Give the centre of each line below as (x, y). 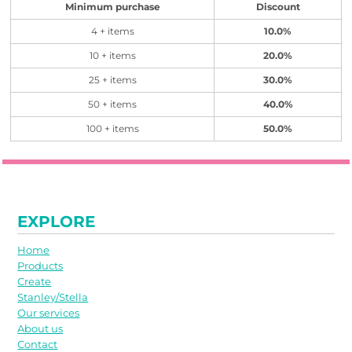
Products (40, 266)
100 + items (112, 129)
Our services (49, 313)
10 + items (112, 56)
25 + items (112, 80)
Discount (278, 7)
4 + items (112, 31)
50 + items (112, 104)
